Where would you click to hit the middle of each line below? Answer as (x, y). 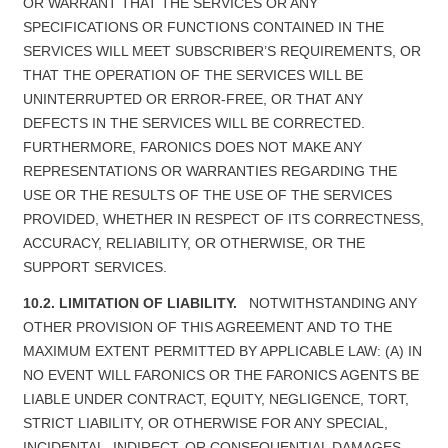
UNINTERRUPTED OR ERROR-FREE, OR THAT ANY (192, 99)
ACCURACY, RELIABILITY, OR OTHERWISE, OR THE (193, 243)
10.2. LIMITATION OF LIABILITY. (129, 303)
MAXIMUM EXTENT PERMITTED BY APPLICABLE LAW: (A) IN (222, 351)
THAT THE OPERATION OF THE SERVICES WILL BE (192, 75)
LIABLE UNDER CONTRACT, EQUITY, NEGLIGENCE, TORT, (215, 399)
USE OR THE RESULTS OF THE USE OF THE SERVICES (207, 195)
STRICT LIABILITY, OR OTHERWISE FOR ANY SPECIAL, (205, 423)
